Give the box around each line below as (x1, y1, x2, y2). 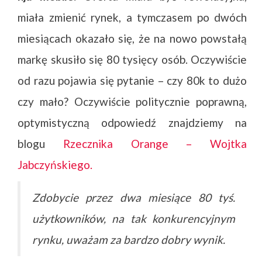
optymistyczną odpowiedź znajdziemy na (18, 116, 247, 129)
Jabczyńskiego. (18, 158, 92, 171)
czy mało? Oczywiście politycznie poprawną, (18, 95, 247, 108)
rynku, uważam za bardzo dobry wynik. (32, 233, 225, 246)
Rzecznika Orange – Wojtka (63, 137, 247, 150)
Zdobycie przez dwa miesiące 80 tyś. (32, 191, 235, 204)
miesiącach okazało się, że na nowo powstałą (18, 32, 247, 45)
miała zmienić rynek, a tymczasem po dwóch (18, 11, 247, 24)
